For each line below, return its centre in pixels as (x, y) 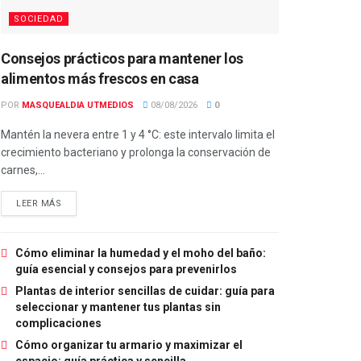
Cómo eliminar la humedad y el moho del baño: (141, 253)
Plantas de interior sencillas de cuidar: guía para (145, 290)
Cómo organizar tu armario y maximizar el (129, 344)
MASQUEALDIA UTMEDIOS (78, 105)
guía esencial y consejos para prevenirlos (126, 269)
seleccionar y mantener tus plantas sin (118, 307)
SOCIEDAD (39, 19)
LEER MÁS (39, 203)
